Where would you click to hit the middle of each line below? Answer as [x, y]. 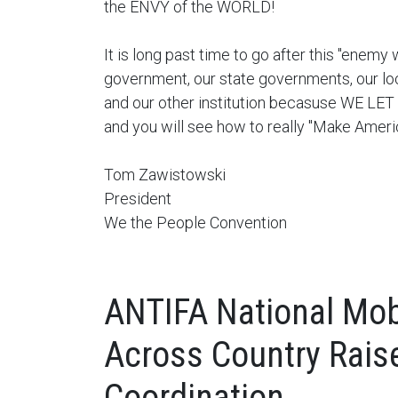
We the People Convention [195, 223]
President [138, 199]
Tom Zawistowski [165, 175]
